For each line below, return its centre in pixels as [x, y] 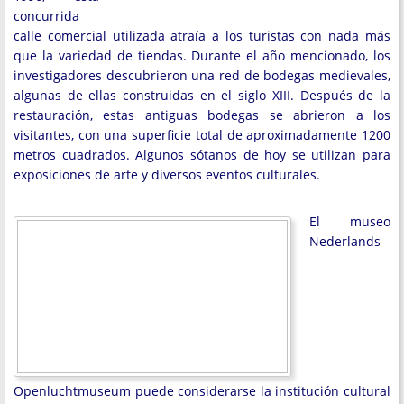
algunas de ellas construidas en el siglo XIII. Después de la [202, 95]
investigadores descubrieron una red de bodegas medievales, [202, 75]
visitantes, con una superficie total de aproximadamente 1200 [202, 135]
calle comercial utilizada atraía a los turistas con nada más [202, 36]
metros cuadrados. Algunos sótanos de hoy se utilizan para [202, 155]
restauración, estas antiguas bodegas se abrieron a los [202, 115]
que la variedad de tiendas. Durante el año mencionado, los [202, 55]
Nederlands [345, 241]
